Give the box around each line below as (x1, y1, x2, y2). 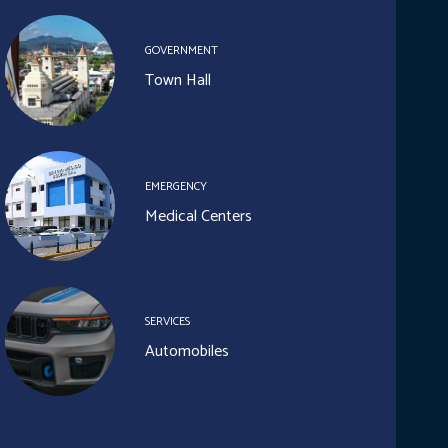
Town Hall (144, 67, 211, 95)
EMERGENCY (144, 176, 207, 196)
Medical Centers (144, 202, 252, 230)
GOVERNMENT (144, 41, 218, 61)
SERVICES (144, 311, 190, 331)
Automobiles (144, 337, 229, 365)
